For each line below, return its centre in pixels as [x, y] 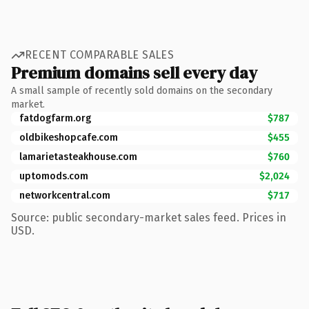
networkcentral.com [65, 195]
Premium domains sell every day [134, 72]
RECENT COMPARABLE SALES [100, 55]
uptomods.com [54, 176]
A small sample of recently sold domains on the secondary [142, 90]
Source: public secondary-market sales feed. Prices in [149, 217]
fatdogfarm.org [55, 118]
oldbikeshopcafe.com [69, 137]
